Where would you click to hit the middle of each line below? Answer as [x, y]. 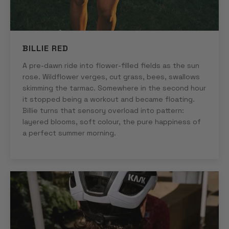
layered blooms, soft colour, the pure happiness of [112, 121]
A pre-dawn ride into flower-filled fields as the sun [111, 65]
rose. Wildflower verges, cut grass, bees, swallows [111, 76]
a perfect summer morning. [69, 133]
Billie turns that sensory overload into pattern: [103, 110]
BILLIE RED [45, 48]
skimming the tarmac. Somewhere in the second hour [114, 88]
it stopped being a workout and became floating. [109, 99]
